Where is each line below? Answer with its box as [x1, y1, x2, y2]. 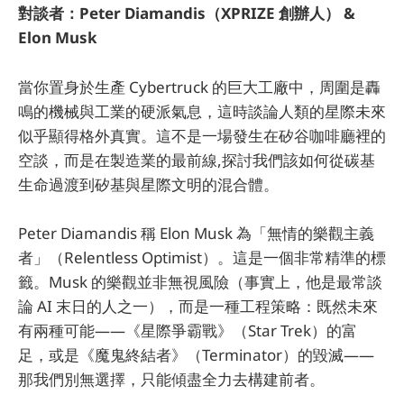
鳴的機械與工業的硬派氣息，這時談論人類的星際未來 [18, 100, 386, 122]
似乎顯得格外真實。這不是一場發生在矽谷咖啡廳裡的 [18, 124, 386, 146]
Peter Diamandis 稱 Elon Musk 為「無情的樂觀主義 [18, 222, 374, 243]
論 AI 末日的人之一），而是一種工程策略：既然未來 [18, 295, 378, 317]
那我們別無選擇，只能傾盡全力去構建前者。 [18, 368, 325, 390]
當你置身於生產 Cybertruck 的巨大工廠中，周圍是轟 [18, 76, 381, 97]
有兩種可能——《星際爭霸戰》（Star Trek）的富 [18, 319, 357, 341]
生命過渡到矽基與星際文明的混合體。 [18, 173, 279, 195]
